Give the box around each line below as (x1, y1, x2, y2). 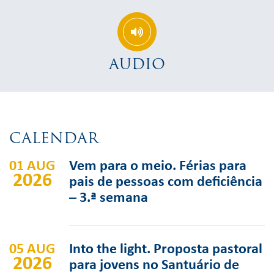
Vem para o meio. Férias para (69, 155, 246, 174)
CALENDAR (9, 127, 98, 149)
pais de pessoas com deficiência (69, 171, 262, 190)
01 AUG (9, 155, 55, 174)
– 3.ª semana (69, 187, 148, 206)
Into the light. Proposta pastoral (69, 238, 262, 257)
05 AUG (9, 238, 55, 257)
